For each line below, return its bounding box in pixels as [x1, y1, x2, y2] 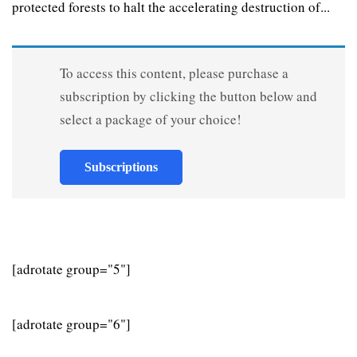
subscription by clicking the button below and [59, 86, 317, 105]
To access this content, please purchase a [59, 63, 288, 82]
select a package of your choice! [59, 109, 241, 128]
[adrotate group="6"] [12, 314, 131, 333]
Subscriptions [84, 159, 158, 174]
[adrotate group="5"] [12, 259, 131, 278]
